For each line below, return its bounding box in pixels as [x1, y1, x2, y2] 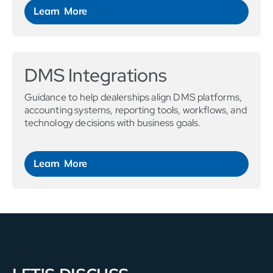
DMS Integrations [24, 62, 167, 87]
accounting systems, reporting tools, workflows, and [24, 103, 247, 116]
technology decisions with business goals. [24, 116, 201, 129]
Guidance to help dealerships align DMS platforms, [24, 90, 243, 104]
